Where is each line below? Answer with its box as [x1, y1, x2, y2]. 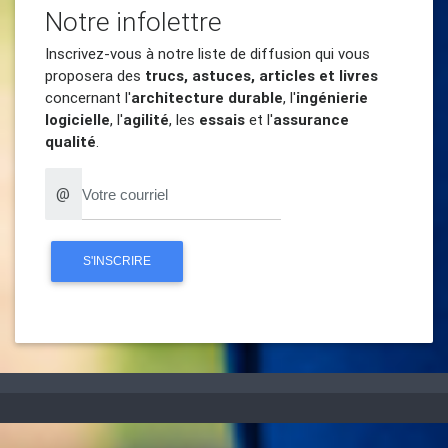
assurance [273, 110, 349, 129]
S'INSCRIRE [82, 253, 151, 268]
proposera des [45, 66, 145, 85]
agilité [123, 110, 169, 129]
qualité [45, 132, 96, 151]
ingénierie [296, 88, 368, 107]
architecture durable [131, 88, 283, 107]
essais [199, 110, 245, 129]
